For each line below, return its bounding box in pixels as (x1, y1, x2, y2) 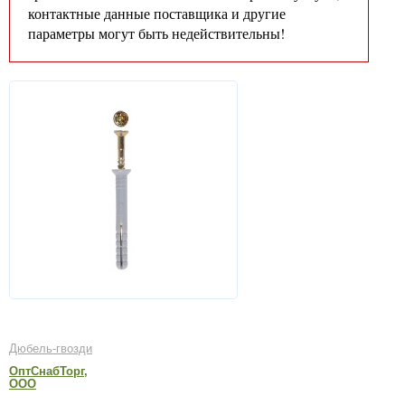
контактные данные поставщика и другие (28, 4, 286, 23)
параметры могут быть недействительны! (28, 24, 285, 42)
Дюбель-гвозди (9, 341, 92, 355)
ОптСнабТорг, (9, 364, 88, 378)
